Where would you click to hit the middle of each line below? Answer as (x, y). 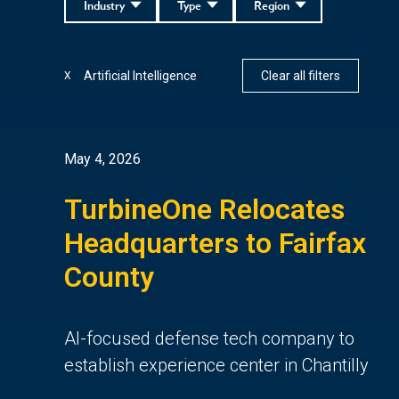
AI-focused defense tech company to (209, 338)
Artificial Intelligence (140, 75)
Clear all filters (301, 75)
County (109, 277)
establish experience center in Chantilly (216, 365)
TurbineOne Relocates (204, 209)
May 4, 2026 (102, 159)
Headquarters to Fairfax (215, 243)
